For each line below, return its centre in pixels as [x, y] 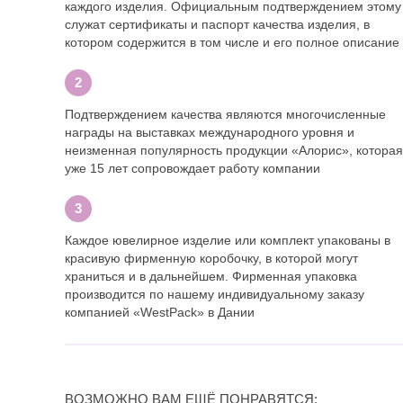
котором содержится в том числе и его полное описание [232, 42]
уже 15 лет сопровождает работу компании [193, 168]
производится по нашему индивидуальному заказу [215, 294]
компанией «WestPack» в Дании [160, 312]
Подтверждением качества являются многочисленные [225, 114]
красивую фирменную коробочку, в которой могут [211, 258]
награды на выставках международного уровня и [210, 132]
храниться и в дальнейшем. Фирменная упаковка [211, 276]
